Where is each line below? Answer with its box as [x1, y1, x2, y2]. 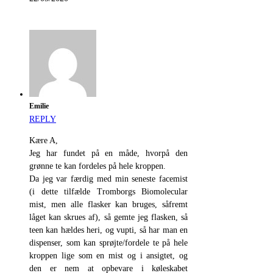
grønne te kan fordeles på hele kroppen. [29, 161, 166, 171]
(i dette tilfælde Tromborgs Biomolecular [29, 187, 188, 197]
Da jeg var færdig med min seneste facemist [29, 174, 188, 184]
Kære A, [29, 136, 58, 146]
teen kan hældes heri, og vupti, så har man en [29, 225, 188, 235]
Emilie [29, 102, 49, 111]
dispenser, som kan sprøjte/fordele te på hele [29, 238, 188, 248]
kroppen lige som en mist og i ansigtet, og [29, 251, 188, 261]
